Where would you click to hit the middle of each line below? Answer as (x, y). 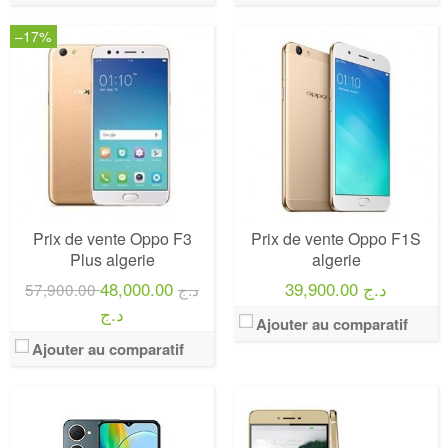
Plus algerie (112, 259)
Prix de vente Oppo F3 (112, 238)
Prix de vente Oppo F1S (336, 238)
